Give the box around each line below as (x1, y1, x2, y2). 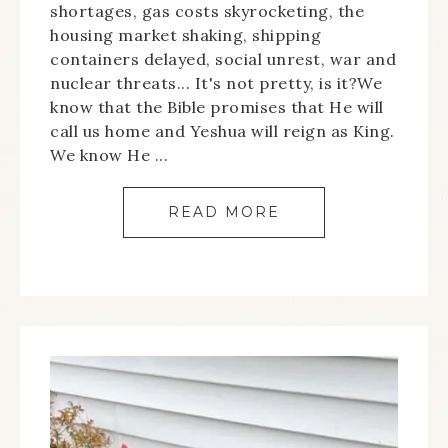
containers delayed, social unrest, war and (50, 49, 396, 69)
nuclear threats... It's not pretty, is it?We (50, 73, 382, 93)
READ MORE (168, 203, 280, 221)
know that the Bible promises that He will (50, 97, 384, 117)
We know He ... (50, 145, 168, 165)
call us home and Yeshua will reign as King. (50, 121, 395, 141)
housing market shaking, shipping (50, 25, 321, 45)
